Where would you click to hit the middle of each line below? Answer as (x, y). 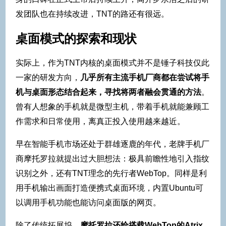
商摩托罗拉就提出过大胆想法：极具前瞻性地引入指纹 (112, 159)
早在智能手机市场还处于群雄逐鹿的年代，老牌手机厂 (112, 144)
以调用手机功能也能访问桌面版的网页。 (88, 203)
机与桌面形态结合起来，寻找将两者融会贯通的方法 (108, 92)
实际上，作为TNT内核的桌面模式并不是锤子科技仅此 (112, 63)
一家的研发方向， (48, 78)
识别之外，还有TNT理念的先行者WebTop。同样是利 (111, 174)
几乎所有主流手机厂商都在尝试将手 (145, 78)
